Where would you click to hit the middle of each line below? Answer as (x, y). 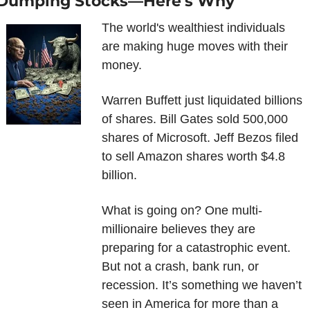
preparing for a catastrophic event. (196, 248)
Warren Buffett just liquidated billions (202, 101)
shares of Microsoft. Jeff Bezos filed (200, 138)
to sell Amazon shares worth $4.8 (193, 157)
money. (121, 65)
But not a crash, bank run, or (180, 267)
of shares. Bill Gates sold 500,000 (194, 119)
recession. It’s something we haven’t (201, 285)
